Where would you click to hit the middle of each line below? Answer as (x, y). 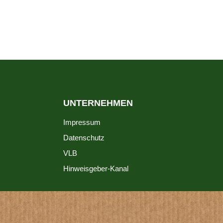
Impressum (82, 122)
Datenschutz (84, 138)
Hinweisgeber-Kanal (96, 168)
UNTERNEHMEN (98, 103)
